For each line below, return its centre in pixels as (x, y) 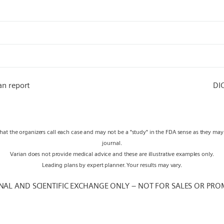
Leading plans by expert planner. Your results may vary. (112, 165)
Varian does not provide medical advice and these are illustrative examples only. (112, 154)
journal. (112, 143)
